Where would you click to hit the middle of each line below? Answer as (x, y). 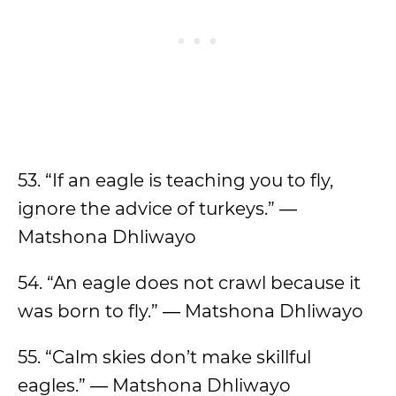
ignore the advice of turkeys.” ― (157, 209)
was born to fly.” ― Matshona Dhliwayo (190, 311)
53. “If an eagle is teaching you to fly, (175, 180)
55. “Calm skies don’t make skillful (164, 357)
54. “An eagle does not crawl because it (189, 283)
